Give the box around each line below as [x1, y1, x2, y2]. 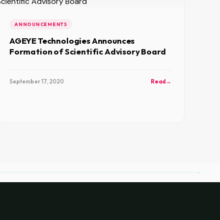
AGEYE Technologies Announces [9, 35, 135, 46]
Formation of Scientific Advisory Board [9, 46, 166, 56]
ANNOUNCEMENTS [14, 21, 67, 27]
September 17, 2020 [9, 78, 64, 85]
